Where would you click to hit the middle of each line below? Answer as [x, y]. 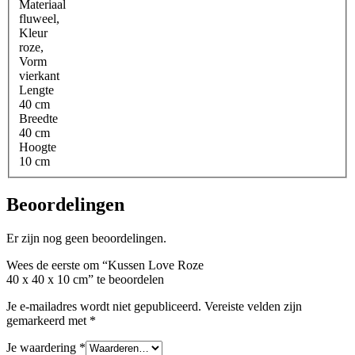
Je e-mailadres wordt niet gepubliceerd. [104, 307]
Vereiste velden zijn [253, 307]
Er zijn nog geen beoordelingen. [86, 239]
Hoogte [38, 147]
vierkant [39, 76]
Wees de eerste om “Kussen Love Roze [108, 265]
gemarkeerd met [48, 321]
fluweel [38, 19]
